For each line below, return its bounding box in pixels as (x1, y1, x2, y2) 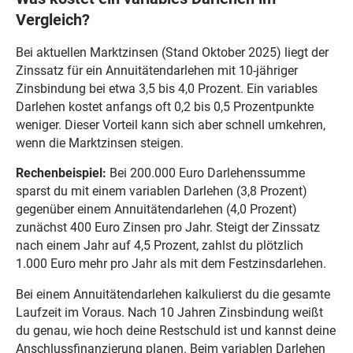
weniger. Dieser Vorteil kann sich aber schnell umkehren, (15, 117, 325, 132)
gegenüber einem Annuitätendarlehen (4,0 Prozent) (15, 202, 297, 217)
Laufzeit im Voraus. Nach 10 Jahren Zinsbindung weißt (15, 305, 323, 321)
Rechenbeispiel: (15, 165, 106, 181)
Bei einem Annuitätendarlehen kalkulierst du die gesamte (15, 287, 330, 303)
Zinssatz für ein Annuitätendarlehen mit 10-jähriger (15, 62, 298, 78)
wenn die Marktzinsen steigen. (15, 135, 184, 150)
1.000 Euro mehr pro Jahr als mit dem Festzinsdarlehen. (15, 256, 326, 272)
